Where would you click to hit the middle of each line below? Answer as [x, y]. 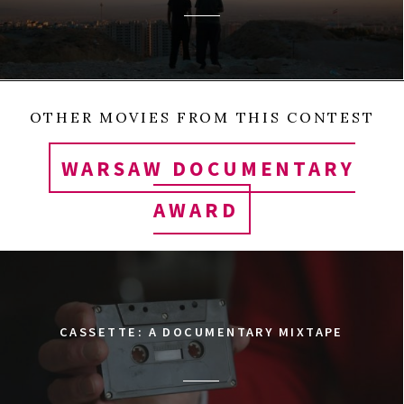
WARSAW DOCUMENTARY [208, 168]
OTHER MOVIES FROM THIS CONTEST [202, 118]
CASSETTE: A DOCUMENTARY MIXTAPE [202, 332]
